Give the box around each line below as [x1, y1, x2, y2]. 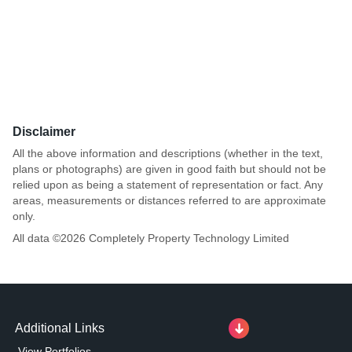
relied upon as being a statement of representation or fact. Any [13, 178, 323, 191]
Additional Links [15, 321, 104, 335]
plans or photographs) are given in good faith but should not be [13, 162, 326, 175]
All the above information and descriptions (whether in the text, [13, 146, 323, 159]
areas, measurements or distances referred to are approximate [13, 193, 326, 207]
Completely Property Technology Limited [86, 231, 289, 244]
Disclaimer [13, 124, 75, 138]
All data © [13, 231, 60, 244]
